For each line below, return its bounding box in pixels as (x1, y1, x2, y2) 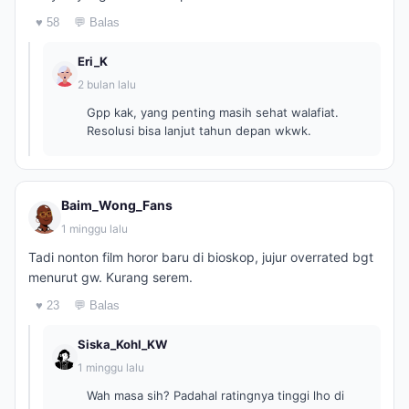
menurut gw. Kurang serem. (28, 269, 193, 285)
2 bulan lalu (78, 78, 136, 91)
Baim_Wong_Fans (61, 197, 173, 213)
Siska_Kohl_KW (78, 337, 167, 351)
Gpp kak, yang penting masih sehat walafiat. (87, 105, 339, 120)
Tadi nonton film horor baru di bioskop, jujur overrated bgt (28, 249, 373, 265)
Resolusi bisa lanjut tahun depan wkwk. (87, 123, 311, 138)
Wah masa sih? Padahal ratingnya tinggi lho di (87, 388, 344, 403)
